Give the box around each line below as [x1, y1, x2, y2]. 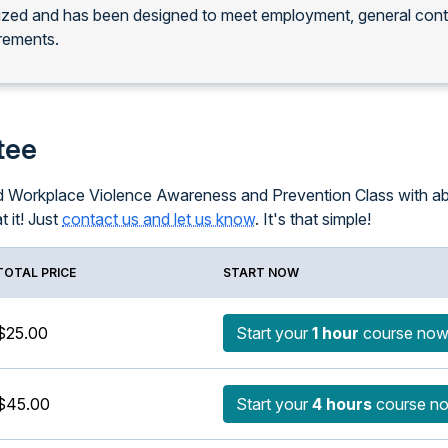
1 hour [312, 323, 359, 343]
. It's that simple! [255, 209, 371, 229]
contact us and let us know [62, 209, 255, 229]
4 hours [312, 394, 372, 414]
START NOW [223, 265, 299, 280]
